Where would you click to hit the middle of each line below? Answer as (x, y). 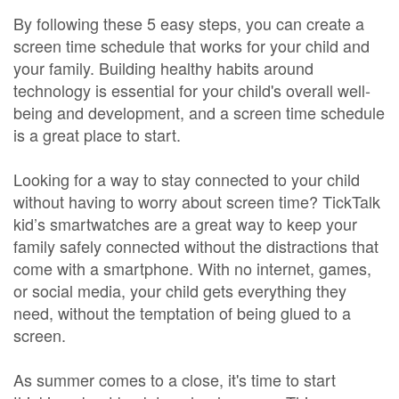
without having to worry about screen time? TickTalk (197, 201)
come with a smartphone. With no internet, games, (192, 268)
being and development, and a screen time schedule (199, 112)
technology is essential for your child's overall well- (192, 90)
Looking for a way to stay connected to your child (187, 179)
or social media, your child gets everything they (180, 290)
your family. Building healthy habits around (163, 68)
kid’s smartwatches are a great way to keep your (185, 224)
